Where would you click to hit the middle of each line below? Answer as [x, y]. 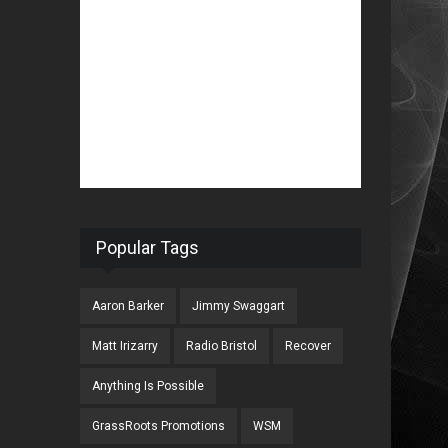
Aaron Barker [128, 306]
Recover [308, 346]
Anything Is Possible [148, 386]
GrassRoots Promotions [159, 426]
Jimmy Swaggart [239, 306]
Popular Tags [148, 247]
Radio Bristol [222, 346]
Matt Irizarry [125, 346]
